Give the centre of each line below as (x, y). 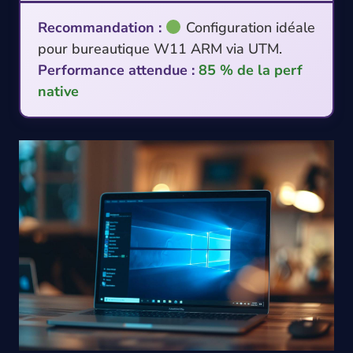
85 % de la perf (251, 71)
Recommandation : (100, 28)
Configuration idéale (248, 28)
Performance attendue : (116, 71)
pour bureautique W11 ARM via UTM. (160, 49)
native (58, 92)
